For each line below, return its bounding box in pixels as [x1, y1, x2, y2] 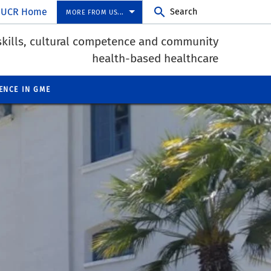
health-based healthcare [92, 51, 218, 65]
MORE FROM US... [66, 8, 124, 16]
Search [170, 6, 197, 17]
